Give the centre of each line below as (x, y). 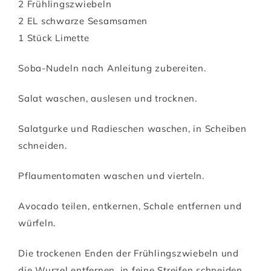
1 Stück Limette (54, 38)
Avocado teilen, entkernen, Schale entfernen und (130, 206)
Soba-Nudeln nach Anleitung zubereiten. (112, 68)
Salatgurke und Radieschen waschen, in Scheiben (132, 129)
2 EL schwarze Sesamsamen (83, 21)
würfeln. (37, 223)
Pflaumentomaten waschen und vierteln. (111, 176)
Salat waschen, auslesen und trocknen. (108, 99)
